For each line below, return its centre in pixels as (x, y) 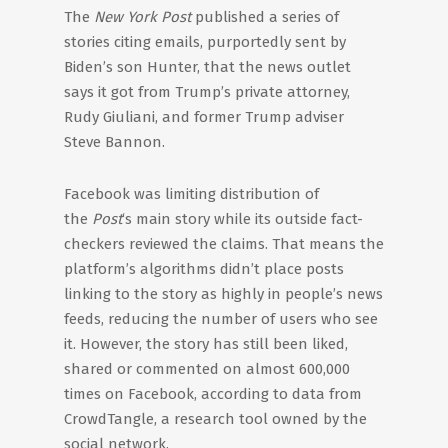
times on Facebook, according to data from (213, 394)
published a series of (265, 17)
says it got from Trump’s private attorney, (207, 92)
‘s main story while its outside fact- (242, 219)
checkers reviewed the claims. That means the (224, 244)
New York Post (142, 17)
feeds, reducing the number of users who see (221, 319)
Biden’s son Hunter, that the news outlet (207, 67)
